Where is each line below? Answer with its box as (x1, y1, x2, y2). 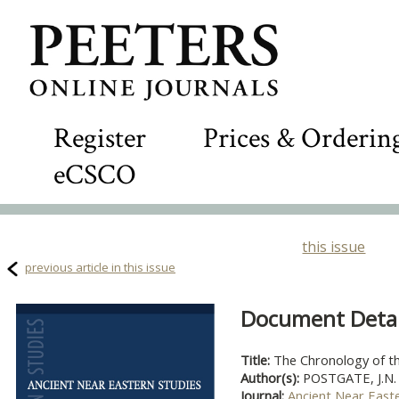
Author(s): (240, 369, 303, 387)
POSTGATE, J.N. (303, 369, 396, 387)
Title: (240, 351, 273, 369)
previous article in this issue (25, 259, 175, 275)
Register (53, 120, 146, 157)
